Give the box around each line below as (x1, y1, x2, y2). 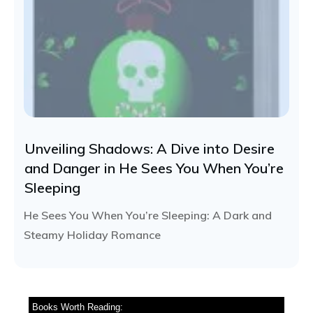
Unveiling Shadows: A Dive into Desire (24, 139, 275, 157)
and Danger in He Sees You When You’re (24, 159, 284, 177)
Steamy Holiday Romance (24, 227, 161, 242)
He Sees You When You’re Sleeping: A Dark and (24, 208, 272, 222)
